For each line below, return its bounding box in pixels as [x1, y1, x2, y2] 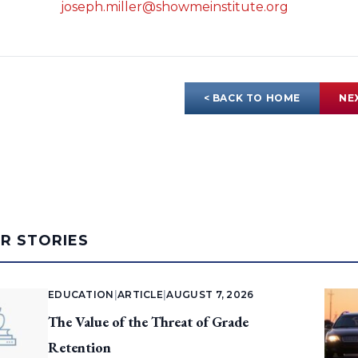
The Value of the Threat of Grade [47, 312, 249, 332]
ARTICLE [117, 288, 164, 301]
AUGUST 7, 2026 [166, 288, 254, 301]
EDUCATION [47, 288, 114, 301]
